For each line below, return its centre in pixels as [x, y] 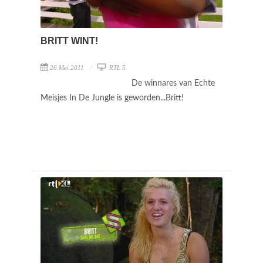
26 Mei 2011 [67, 67]
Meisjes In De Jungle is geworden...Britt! [113, 98]
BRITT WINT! [69, 41]
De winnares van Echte [173, 83]
